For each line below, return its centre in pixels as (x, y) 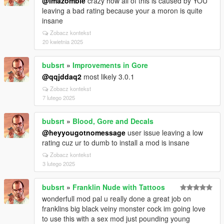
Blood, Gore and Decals (113, 121)
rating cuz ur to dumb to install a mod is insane (116, 143)
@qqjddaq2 (62, 77)
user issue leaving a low (164, 133)
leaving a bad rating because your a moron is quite (122, 11)
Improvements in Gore (110, 65)
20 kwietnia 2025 (63, 42)
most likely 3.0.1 (108, 77)
